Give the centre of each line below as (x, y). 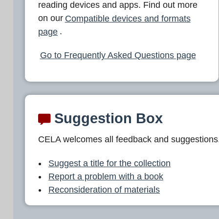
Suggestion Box (107, 118)
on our (51, 18)
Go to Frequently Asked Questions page (118, 55)
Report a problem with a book (106, 176)
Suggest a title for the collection (109, 163)
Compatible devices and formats (128, 18)
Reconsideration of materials (104, 189)
